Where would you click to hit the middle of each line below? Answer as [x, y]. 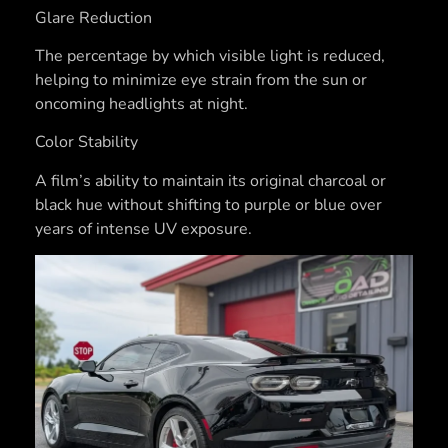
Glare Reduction [93, 17]
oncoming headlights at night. [141, 104]
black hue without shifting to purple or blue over [208, 204]
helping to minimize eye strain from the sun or [201, 80]
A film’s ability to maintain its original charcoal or [210, 180]
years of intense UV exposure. [143, 228]
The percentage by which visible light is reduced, [210, 56]
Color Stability [86, 142]
